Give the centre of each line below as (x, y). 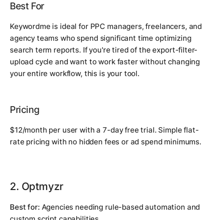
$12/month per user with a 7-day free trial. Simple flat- (104, 130)
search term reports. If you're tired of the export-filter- (104, 50)
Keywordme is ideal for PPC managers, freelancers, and (106, 26)
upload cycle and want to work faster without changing (105, 61)
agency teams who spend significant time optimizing (101, 38)
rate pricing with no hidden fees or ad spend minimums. (106, 141)
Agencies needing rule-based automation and (120, 207)
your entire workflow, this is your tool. (75, 73)
